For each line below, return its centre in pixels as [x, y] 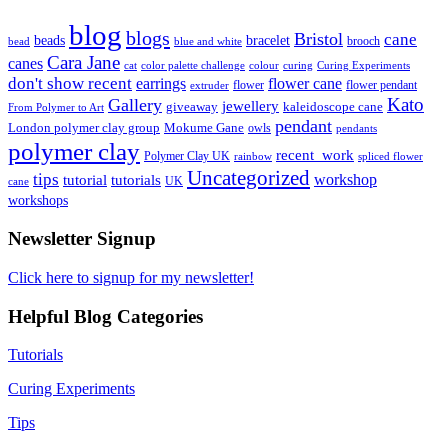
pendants [356, 129]
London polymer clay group [84, 128]
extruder [209, 85]
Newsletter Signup [82, 239]
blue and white [208, 42]
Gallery [135, 105]
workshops [38, 200]
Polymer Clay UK [187, 156]
